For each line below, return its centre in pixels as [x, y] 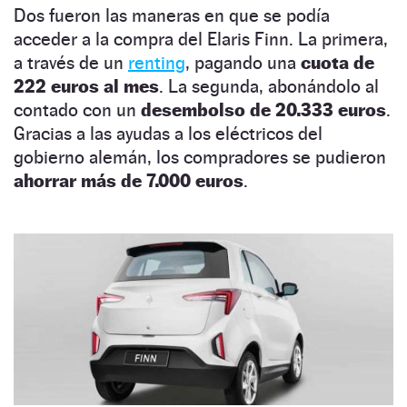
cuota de [335, 63]
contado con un [77, 110]
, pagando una [241, 63]
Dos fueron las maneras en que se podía [172, 16]
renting [157, 63]
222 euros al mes [86, 87]
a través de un [71, 63]
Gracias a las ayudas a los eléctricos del [168, 134]
